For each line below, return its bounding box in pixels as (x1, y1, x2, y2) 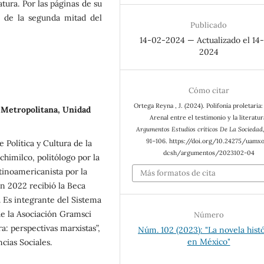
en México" (187, 236, 230, 247)
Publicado (190, 19, 227, 30)
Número (193, 210, 224, 220)
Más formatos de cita (140, 168, 216, 179)
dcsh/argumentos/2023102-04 (163, 148, 255, 157)
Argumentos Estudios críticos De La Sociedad (136, 124, 263, 133)
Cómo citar (188, 85, 229, 95)
